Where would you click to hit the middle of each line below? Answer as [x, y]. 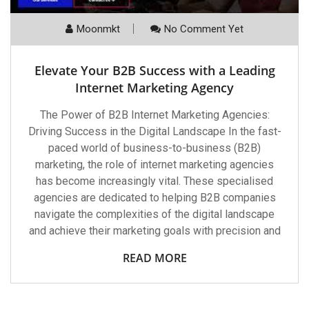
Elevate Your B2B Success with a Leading [154, 71]
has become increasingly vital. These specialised [154, 181]
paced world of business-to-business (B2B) [154, 148]
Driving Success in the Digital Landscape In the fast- [154, 132]
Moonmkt [98, 29]
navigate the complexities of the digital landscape [154, 215]
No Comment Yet [204, 29]
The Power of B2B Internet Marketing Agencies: [154, 115]
